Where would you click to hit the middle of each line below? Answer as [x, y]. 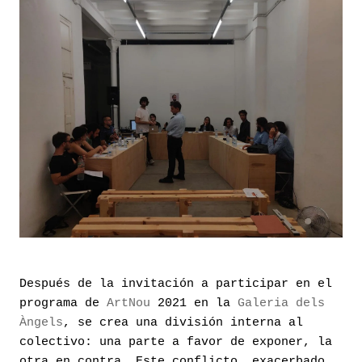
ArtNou [128, 303]
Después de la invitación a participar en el [176, 284]
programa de [63, 303]
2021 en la [194, 303]
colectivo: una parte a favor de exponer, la [176, 342]
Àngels [41, 322]
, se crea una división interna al [183, 322]
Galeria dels [281, 303]
